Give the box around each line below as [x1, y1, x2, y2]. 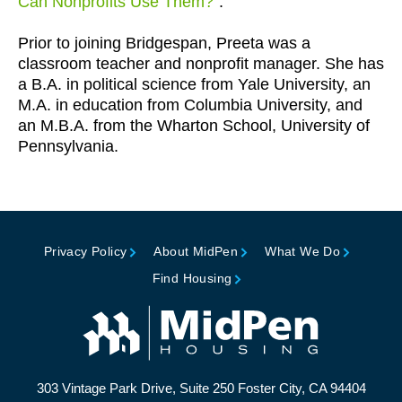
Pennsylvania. [18, 137, 118, 155]
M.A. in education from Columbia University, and [18, 96, 363, 114]
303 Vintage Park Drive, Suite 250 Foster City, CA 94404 [36, 380, 366, 397]
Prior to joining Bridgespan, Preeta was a [18, 34, 310, 52]
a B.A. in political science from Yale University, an [18, 75, 371, 93]
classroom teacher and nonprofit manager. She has [18, 55, 384, 73]
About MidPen [153, 244, 239, 258]
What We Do [265, 244, 341, 258]
